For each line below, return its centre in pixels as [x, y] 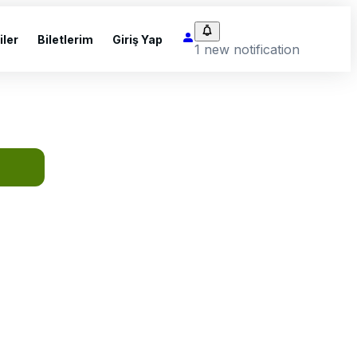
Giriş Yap [137, 39]
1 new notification [247, 49]
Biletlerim [65, 39]
